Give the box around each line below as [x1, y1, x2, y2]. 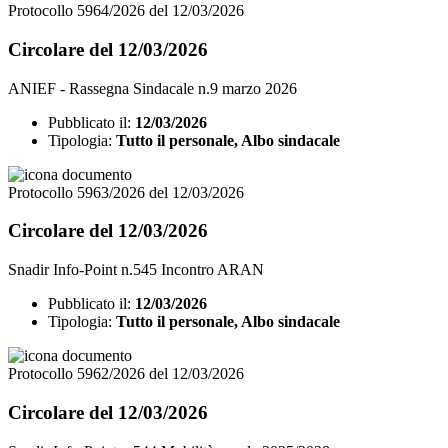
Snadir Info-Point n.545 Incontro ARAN [8, 261, 264, 279]
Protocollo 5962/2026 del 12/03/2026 [8, 365, 244, 383]
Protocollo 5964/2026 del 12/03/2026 [8, 2, 244, 20]
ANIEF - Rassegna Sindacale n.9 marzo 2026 [8, 79, 297, 97]
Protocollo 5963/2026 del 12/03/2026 [8, 183, 244, 201]
